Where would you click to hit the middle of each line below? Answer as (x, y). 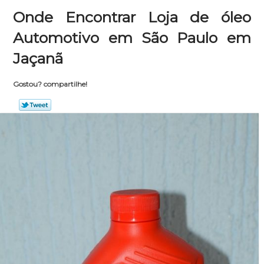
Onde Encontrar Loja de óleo (132, 17)
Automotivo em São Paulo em (132, 38)
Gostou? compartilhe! (50, 84)
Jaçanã (38, 58)
